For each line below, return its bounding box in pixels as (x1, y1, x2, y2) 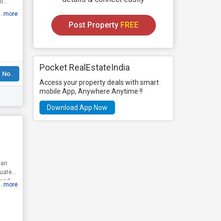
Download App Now (47, 104, 108, 111)
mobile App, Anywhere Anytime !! (39, 87, 143, 95)
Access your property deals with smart (39, 78, 159, 86)
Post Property (68, 20, 120, 30)
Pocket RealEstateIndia (39, 62, 130, 73)
